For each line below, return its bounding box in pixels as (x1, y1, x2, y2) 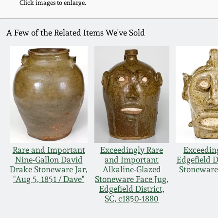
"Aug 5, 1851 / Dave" (13, 174, 85, 184)
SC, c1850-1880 (105, 194, 159, 204)
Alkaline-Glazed (102, 164, 161, 175)
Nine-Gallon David (15, 155, 83, 165)
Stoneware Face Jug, (95, 174, 169, 184)
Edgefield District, (99, 184, 164, 194)
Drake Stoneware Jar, (10, 164, 88, 175)
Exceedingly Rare (100, 145, 163, 155)
